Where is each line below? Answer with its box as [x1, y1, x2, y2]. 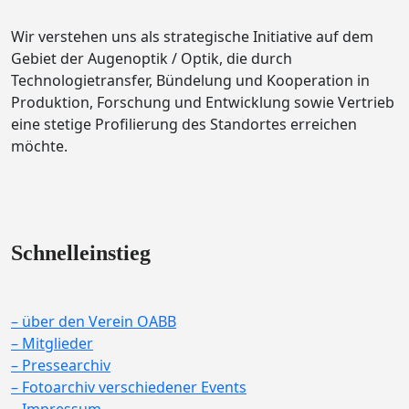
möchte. [11, 136, 68, 157]
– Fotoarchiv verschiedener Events [11, 377, 246, 398]
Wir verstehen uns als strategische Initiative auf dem [11, 26, 373, 47]
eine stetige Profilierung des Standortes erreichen [11, 114, 357, 135]
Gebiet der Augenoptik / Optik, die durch [11, 48, 292, 69]
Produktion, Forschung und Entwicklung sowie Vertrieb [11, 92, 394, 113]
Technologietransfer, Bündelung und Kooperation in [11, 70, 370, 91]
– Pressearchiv [11, 355, 110, 376]
